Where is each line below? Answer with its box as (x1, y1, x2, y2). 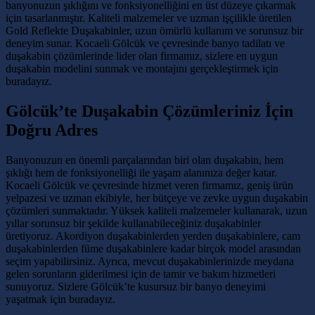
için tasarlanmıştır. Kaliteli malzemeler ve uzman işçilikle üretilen (6, 11, 292, 24)
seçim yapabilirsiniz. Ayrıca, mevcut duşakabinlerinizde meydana (6, 255, 294, 267)
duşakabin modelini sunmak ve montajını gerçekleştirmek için (6, 62, 278, 75)
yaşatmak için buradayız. (6, 292, 115, 305)
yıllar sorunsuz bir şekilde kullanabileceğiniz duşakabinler (6, 217, 261, 229)
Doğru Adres (6, 120, 98, 139)
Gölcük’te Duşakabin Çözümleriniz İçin (6, 101, 293, 120)
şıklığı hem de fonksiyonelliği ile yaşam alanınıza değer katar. (6, 166, 277, 179)
